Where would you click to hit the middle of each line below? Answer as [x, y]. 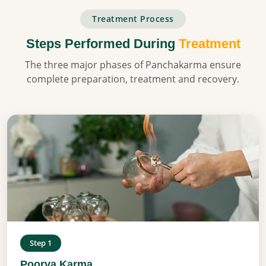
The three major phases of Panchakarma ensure [133, 64]
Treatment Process [133, 18]
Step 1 [41, 243]
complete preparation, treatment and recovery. [133, 79]
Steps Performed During [102, 43]
